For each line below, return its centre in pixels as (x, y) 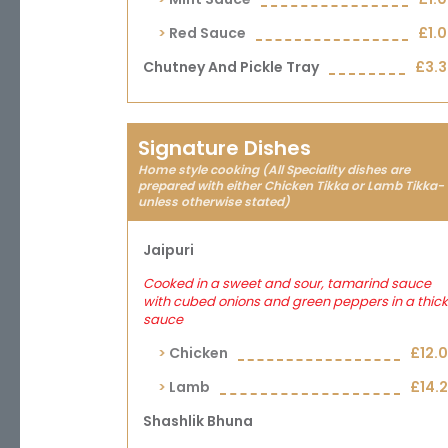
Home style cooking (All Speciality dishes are (274, 169)
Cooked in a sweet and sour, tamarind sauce (287, 283)
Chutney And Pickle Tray (231, 67)
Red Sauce (207, 33)
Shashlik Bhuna (198, 421)
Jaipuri (168, 250)
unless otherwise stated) (214, 201)
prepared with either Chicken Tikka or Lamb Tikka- (291, 185)
